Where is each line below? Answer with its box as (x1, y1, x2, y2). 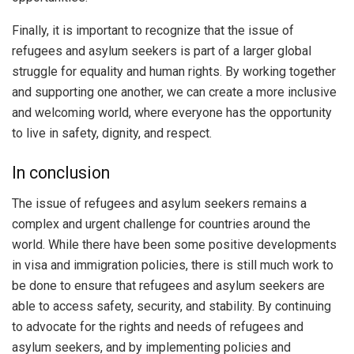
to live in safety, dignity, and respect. (12, 126, 212, 141)
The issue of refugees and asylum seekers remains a (12, 195, 307, 211)
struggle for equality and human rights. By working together (12, 64, 336, 80)
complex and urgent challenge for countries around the (12, 216, 311, 232)
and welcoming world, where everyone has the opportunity (12, 105, 332, 121)
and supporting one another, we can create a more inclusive (12, 85, 337, 100)
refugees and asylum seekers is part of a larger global (12, 43, 311, 59)
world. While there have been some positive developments (12, 236, 337, 252)
